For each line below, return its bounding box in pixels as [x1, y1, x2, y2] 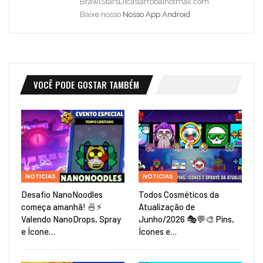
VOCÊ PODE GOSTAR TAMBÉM [33, 78, 139, 92]
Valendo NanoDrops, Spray [21, 213, 121, 224]
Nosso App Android [123, 10, 190, 19]
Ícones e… [139, 225, 177, 237]
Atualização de [139, 201, 195, 212]
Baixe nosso [80, 10, 123, 19]
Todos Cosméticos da [139, 188, 219, 200]
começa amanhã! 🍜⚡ [21, 201, 102, 212]
